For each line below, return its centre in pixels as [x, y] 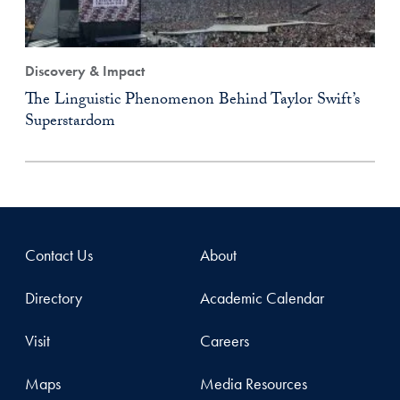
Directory [54, 298]
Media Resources [254, 383]
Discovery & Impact [85, 71]
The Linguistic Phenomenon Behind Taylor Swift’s [192, 101]
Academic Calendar [262, 298]
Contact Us [59, 255]
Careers [225, 341]
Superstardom [70, 123]
